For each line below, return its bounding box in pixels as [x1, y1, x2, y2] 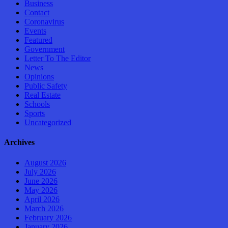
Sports [24, 109, 45, 118]
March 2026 [24, 204, 64, 213]
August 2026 [24, 158, 66, 167]
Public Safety [24, 81, 67, 91]
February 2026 [24, 213, 72, 222]
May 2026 [24, 185, 58, 194]
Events [24, 26, 46, 36]
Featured [24, 36, 52, 45]
